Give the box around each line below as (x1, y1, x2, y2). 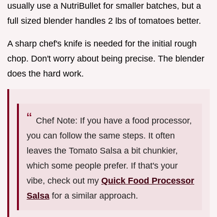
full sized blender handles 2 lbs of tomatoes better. (7, 15, 201, 26)
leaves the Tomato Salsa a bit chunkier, (27, 145, 178, 155)
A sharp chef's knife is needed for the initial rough (7, 38, 197, 48)
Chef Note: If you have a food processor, (36, 115, 192, 125)
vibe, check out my (27, 175, 101, 186)
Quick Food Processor (101, 175, 194, 186)
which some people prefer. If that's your (27, 160, 178, 170)
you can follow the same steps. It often (27, 130, 175, 140)
